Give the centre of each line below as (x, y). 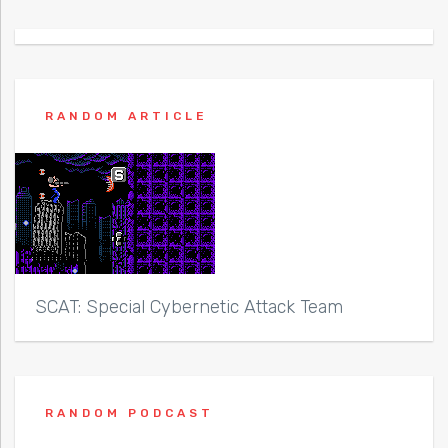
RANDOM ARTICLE (126, 115)
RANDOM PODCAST (129, 412)
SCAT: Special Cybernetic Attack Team (189, 306)
